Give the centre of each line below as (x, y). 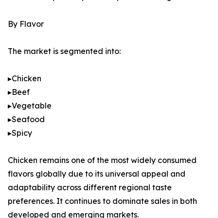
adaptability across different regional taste (90, 188)
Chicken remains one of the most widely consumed (102, 160)
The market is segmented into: (64, 51)
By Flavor (26, 24)
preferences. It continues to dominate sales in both (102, 201)
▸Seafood (26, 119)
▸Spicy (20, 133)
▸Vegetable (30, 106)
